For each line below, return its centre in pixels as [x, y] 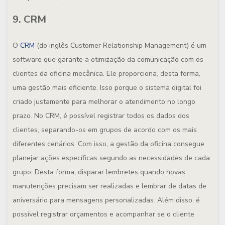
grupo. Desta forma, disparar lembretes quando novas [99, 172]
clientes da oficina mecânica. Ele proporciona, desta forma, [106, 74]
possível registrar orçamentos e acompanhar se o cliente [103, 214]
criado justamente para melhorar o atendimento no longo [104, 102]
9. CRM [29, 19]
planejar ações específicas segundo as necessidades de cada [111, 158]
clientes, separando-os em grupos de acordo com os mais [105, 130]
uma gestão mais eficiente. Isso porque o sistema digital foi [107, 88]
